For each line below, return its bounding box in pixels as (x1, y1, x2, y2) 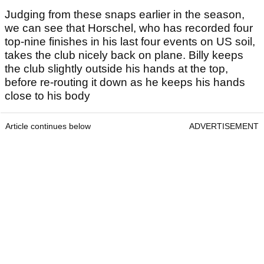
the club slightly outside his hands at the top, (5, 62, 228, 75)
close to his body (5, 90, 90, 103)
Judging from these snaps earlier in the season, (5, 8, 245, 21)
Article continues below (5, 121, 91, 131)
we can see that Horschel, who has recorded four (5, 22, 253, 35)
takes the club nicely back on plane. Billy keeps (5, 49, 243, 62)
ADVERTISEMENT (189, 121, 259, 131)
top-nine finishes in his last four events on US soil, (5, 35, 255, 48)
